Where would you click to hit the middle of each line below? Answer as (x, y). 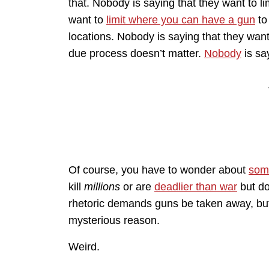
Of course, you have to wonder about (159, 170)
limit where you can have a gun (181, 20)
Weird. (84, 246)
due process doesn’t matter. (136, 53)
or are (137, 186)
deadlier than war (196, 186)
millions (102, 186)
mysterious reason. (114, 220)
